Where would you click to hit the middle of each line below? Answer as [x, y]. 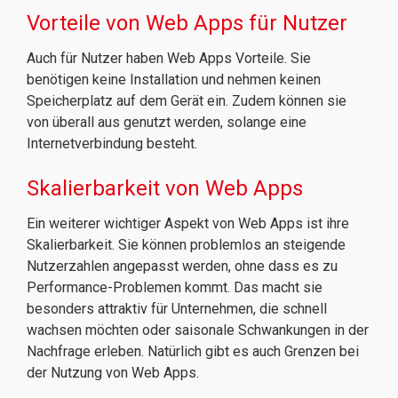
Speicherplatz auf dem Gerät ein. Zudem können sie [187, 101]
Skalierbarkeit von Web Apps [165, 188]
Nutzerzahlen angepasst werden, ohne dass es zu [182, 266]
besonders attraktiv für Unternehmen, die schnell [177, 309]
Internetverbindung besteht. [112, 143]
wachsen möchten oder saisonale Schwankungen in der [198, 330]
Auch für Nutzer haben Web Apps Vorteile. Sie [169, 58]
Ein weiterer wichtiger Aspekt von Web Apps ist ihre [188, 223]
